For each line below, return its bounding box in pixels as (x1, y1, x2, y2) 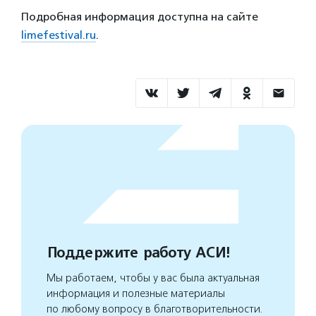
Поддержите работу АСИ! (47, 243, 229, 262)
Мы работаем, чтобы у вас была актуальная (47, 271, 260, 284)
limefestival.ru (21, 28, 96, 42)
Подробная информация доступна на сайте (21, 9, 258, 23)
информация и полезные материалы (47, 286, 225, 300)
